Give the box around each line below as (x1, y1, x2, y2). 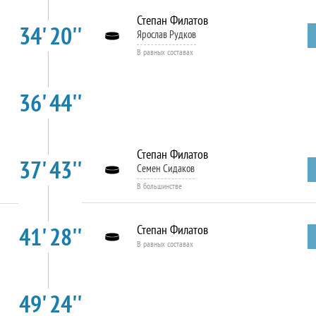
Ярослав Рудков (136, 27, 196, 41)
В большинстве (136, 180, 182, 191)
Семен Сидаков (136, 161, 195, 175)
